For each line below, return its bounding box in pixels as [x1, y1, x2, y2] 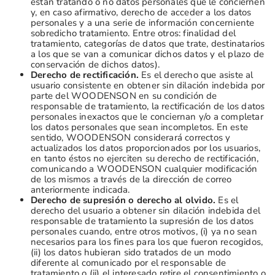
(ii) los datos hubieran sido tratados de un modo [31, 246, 231, 258]
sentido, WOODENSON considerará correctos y [31, 131, 231, 144]
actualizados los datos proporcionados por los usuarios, [31, 141, 261, 154]
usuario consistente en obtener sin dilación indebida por [31, 79, 265, 91]
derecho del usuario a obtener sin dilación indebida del [31, 204, 261, 217]
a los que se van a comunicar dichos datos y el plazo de [31, 47, 265, 60]
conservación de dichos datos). [31, 58, 160, 71]
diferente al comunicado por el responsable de [31, 256, 227, 269]
